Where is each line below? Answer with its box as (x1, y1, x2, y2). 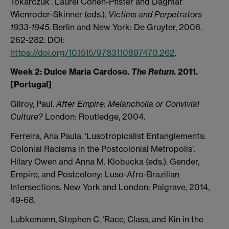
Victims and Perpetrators (108, 9, 202, 19)
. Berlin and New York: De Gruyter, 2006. (49, 21, 202, 32)
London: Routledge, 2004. (43, 111, 145, 122)
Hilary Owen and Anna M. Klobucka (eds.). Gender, (10, 156, 199, 167)
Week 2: (10, 66, 44, 77)
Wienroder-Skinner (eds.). (10, 9, 108, 19)
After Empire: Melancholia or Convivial (56, 99, 199, 109)
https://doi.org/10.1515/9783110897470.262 (10, 47, 175, 58)
